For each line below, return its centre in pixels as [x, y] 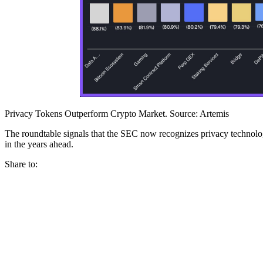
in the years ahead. [39, 144]
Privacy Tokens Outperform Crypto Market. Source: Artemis [117, 114]
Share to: [21, 164]
